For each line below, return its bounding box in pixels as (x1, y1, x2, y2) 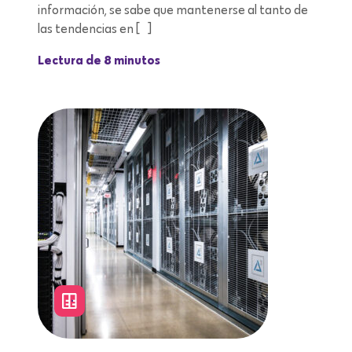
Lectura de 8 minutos (38, 54, 160, 68)
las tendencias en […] (38, 22, 152, 35)
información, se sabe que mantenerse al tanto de (38, 3, 308, 16)
